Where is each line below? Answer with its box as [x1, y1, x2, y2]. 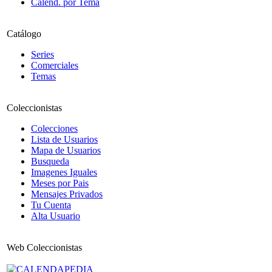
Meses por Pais [31, 178, 89, 188]
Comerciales [31, 60, 78, 70]
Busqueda [31, 156, 69, 166]
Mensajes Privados [31, 189, 103, 199]
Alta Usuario [31, 211, 80, 221]
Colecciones [31, 123, 78, 134]
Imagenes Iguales [31, 167, 97, 177]
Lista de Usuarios [31, 134, 98, 144]
